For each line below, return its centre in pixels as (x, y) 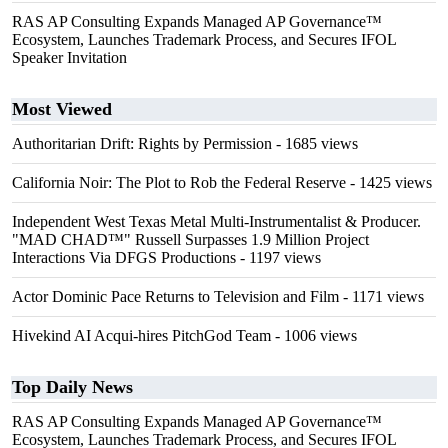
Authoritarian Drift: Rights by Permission (142, 143)
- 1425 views (389, 182)
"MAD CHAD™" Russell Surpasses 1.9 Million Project (190, 239)
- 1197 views (278, 257)
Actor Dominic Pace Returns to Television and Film (175, 296)
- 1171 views (381, 296)
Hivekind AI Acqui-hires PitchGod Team (141, 335)
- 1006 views (314, 335)
